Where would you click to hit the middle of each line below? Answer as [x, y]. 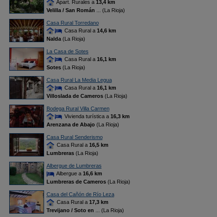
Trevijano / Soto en [71, 210]
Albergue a [69, 173]
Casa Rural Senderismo [74, 137]
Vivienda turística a [86, 116]
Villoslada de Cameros [75, 96]
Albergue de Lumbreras [74, 166]
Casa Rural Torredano [72, 23]
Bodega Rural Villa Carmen [78, 108]
